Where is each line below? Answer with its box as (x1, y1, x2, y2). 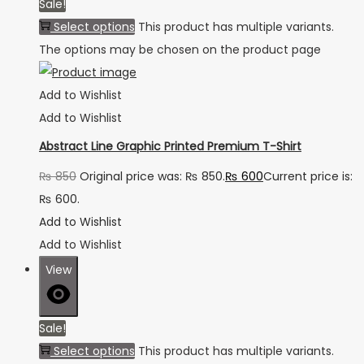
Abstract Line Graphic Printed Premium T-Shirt (39, 138, 301, 155)
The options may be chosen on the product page (39, 41, 321, 58)
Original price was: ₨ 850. (80, 167, 225, 184)
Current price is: (263, 167, 353, 184)
